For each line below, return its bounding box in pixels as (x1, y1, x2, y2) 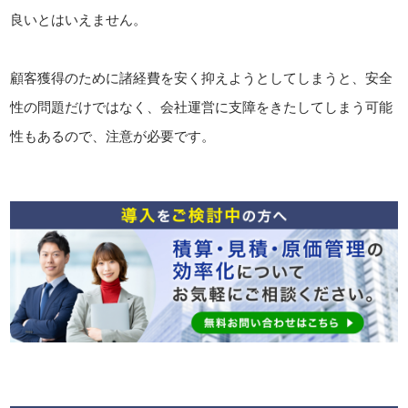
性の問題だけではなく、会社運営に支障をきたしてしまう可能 (10, 98, 393, 115)
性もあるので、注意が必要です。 (10, 127, 216, 144)
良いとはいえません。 (10, 11, 148, 27)
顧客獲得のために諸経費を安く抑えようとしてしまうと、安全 (10, 69, 393, 86)
